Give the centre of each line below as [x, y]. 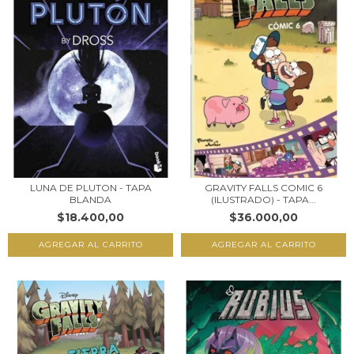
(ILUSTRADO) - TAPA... [264, 200]
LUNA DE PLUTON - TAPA [90, 188]
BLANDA [90, 200]
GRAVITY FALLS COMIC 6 [264, 188]
